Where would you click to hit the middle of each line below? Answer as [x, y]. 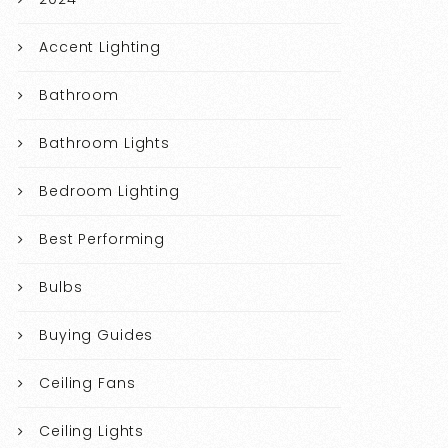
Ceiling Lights [92, 431]
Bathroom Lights [104, 143]
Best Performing [102, 239]
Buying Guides [96, 335]
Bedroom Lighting [109, 191]
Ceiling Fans [87, 383]
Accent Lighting [100, 47]
